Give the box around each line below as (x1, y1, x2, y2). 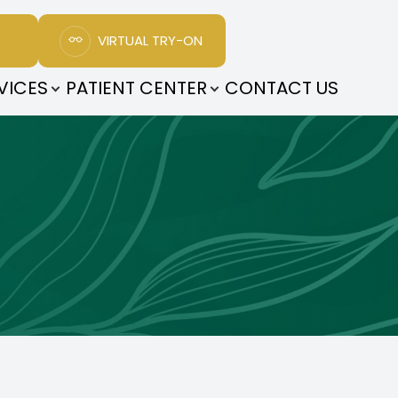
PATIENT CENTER (65, 76, 207, 100)
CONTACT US (224, 76, 338, 100)
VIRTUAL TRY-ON (98, 31, 203, 50)
